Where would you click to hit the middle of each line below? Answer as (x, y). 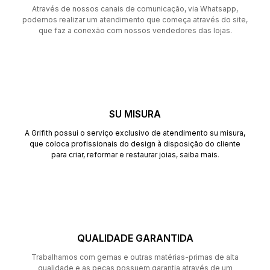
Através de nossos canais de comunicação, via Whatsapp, (135, 8)
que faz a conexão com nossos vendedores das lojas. (135, 30)
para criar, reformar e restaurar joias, (115, 154)
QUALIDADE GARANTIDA (135, 238)
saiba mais (198, 154)
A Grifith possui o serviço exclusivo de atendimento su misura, (135, 133)
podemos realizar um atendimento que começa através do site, (135, 19)
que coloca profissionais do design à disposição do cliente (135, 143)
